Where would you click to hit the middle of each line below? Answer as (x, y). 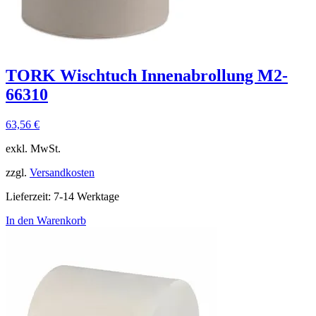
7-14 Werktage (86, 196)
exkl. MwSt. (33, 148)
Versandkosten (62, 172)
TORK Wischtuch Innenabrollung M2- (147, 75)
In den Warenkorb (46, 220)
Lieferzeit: (30, 196)
